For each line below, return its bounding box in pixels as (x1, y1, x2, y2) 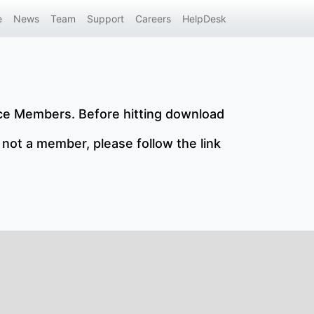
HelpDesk (182, 13, 226, 25)
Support (87, 13, 124, 25)
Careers (135, 13, 171, 25)
